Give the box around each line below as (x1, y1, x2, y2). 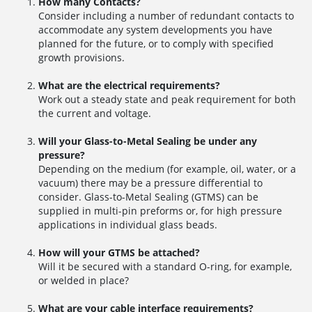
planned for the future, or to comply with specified (38, 37, 274, 51)
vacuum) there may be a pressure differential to (38, 176, 263, 190)
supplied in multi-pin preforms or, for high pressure (38, 204, 282, 218)
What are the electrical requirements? (38, 79, 220, 93)
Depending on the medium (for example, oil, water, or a (38, 162, 296, 176)
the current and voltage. (38, 107, 151, 120)
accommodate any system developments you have (38, 23, 272, 37)
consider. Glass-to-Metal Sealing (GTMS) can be (38, 190, 258, 204)
